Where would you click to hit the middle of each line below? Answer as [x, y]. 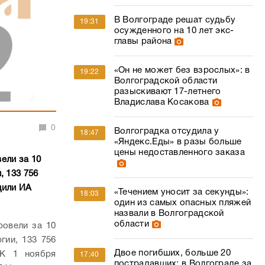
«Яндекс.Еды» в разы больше [178, 142]
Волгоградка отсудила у [167, 131]
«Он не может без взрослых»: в [182, 70]
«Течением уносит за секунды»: [181, 192]
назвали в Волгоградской [169, 214]
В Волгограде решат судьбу [175, 20]
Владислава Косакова [161, 102]
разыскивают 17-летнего [167, 92]
